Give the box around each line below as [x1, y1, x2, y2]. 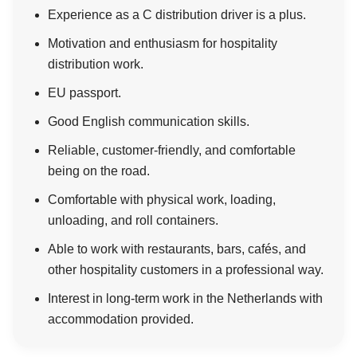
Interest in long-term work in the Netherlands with [48, 292, 323, 305]
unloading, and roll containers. [48, 214, 218, 227]
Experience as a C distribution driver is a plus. [48, 8, 306, 22]
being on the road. [48, 164, 150, 178]
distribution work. [48, 57, 143, 71]
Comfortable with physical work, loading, [48, 193, 276, 206]
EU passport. [48, 86, 121, 100]
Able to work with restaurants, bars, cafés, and [48, 242, 306, 256]
